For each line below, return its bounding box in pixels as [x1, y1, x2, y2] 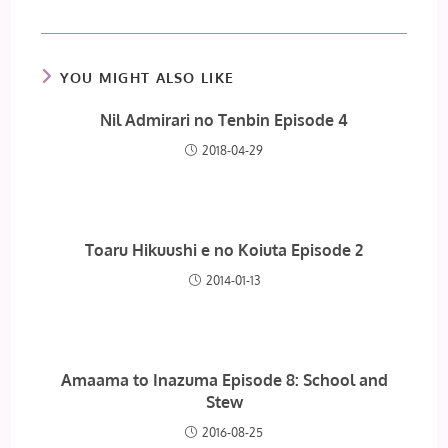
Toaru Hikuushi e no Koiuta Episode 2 [85, 240, 363, 261]
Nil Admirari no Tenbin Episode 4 [100, 110, 348, 131]
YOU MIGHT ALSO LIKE [59, 69, 235, 87]
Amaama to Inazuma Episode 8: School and [60, 370, 388, 391]
